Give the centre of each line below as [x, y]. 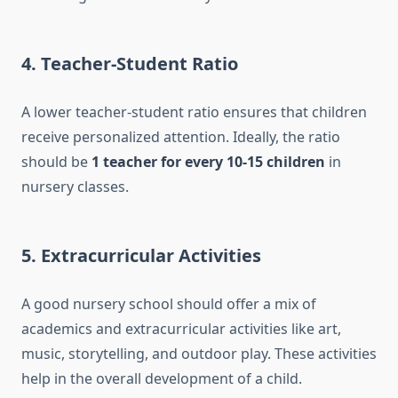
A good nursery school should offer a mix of [169, 304]
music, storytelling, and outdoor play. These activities [199, 354]
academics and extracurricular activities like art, [181, 329]
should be [56, 162]
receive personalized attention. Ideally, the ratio [181, 137]
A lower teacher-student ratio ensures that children [194, 112]
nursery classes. [75, 187]
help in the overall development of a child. [162, 379]
